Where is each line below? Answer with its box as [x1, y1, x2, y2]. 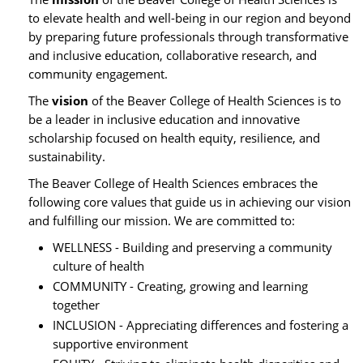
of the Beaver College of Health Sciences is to [88, 92, 341, 109]
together [53, 297, 100, 313]
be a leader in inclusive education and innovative [28, 111, 300, 127]
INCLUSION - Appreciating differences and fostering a [53, 317, 348, 333]
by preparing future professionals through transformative [28, 28, 348, 45]
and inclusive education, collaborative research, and [28, 47, 317, 63]
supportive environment [53, 335, 188, 352]
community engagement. [28, 66, 168, 82]
